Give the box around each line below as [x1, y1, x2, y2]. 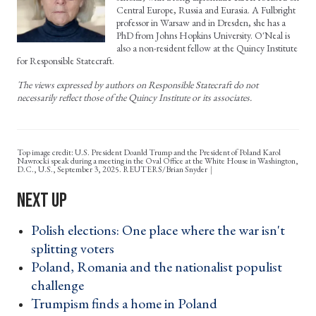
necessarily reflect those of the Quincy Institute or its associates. [17, 91, 252, 104]
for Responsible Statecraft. [17, 54, 114, 68]
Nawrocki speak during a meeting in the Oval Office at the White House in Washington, [17, 155, 298, 167]
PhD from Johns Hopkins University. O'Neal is [116, 29, 290, 42]
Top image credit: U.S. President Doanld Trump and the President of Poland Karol [17, 147, 281, 159]
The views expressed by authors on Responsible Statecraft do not [17, 78, 258, 92]
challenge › [31, 276, 92, 295]
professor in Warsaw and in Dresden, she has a [116, 16, 286, 30]
